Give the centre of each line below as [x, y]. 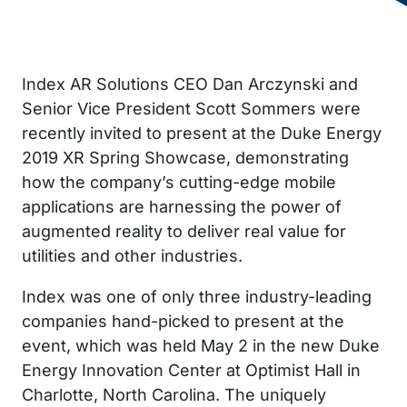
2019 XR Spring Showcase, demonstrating [185, 157]
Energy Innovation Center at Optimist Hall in [191, 370]
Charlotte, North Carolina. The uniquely [174, 394]
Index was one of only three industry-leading [197, 296]
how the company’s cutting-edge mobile [179, 182]
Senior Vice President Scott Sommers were [191, 108]
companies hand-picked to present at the [183, 321]
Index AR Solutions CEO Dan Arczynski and [190, 84]
